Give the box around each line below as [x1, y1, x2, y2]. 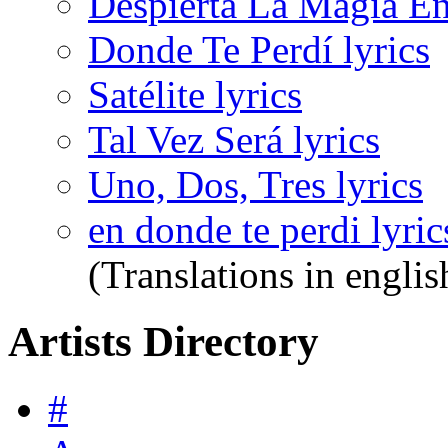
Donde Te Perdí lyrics [88, 28, 430, 72]
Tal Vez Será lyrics [88, 118, 380, 162]
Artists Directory [8, 317, 319, 365]
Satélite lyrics [88, 73, 302, 117]
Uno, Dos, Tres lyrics [88, 163, 423, 207]
